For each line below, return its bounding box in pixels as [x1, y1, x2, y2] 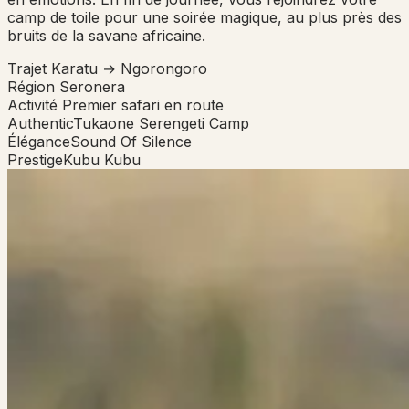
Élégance [7, 132, 70, 152]
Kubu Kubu [63, 151, 141, 170]
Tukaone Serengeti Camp [73, 114, 249, 133]
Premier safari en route [62, 96, 224, 115]
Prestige [7, 151, 63, 170]
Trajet [7, 59, 47, 79]
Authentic [7, 114, 73, 133]
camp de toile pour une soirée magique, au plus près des [7, 8, 402, 27]
